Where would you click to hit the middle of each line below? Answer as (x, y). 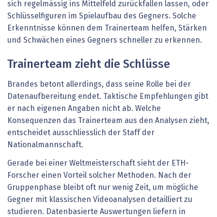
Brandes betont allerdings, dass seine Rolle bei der (99, 85)
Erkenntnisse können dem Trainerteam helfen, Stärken (107, 28)
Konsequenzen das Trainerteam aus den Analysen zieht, (108, 121)
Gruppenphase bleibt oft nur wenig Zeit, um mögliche (103, 187)
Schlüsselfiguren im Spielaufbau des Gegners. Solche (102, 16)
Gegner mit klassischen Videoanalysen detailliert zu (100, 199)
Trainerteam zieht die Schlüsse (89, 65)
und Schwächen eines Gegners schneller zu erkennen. (105, 40)
